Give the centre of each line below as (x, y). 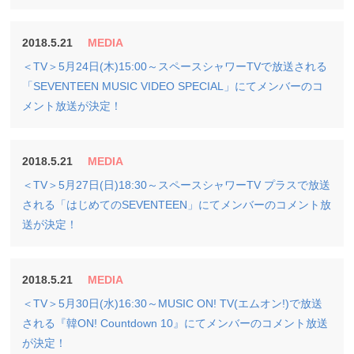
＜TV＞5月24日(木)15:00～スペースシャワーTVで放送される (175, 66)
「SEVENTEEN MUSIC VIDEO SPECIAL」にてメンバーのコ (173, 86)
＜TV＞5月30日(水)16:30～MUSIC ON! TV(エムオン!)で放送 (173, 303)
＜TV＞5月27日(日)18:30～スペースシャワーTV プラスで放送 (177, 185)
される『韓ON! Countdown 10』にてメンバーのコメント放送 (175, 323)
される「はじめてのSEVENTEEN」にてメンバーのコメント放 (177, 205)
